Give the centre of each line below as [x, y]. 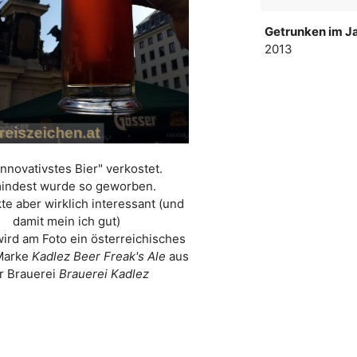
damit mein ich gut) [67, 222]
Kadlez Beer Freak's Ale [98, 257]
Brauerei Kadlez [104, 274]
